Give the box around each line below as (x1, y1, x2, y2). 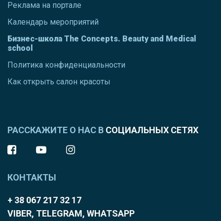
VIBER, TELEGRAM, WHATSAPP (7, 208, 135, 219)
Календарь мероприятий (7, 17, 99, 27)
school (7, 43, 33, 53)
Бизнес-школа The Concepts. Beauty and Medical (7, 34, 196, 43)
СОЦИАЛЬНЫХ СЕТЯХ (106, 124, 198, 135)
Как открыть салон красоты (7, 76, 110, 86)
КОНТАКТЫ (7, 172, 56, 183)
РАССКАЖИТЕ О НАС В (7, 124, 106, 135)
